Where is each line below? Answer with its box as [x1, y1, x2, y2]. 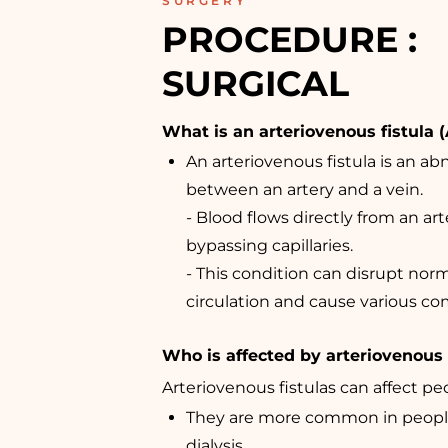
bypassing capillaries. [186, 235, 353, 255]
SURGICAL [162, 61, 349, 105]
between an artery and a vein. [186, 179, 423, 199]
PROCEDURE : [162, 17, 427, 61]
